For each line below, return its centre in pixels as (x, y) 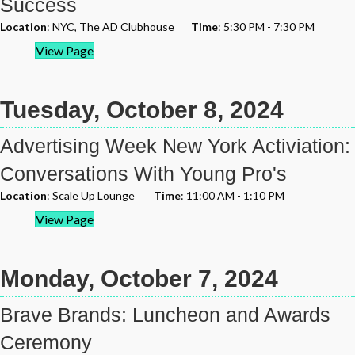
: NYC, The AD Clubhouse (119, 27)
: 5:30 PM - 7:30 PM (266, 27)
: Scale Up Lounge (100, 195)
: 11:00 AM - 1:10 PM (233, 195)
